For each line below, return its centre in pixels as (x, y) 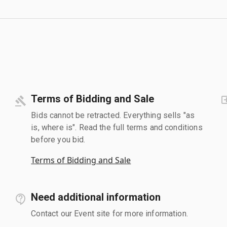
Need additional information (96, 197)
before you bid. (58, 139)
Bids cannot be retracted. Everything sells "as (113, 115)
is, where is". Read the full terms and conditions (117, 127)
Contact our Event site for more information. (109, 213)
